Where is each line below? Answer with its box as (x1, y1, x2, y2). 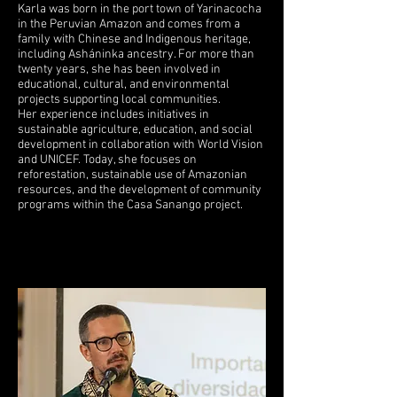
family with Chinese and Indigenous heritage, (18, 32, 251, 47)
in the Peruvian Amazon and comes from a (18, 17, 240, 32)
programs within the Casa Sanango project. (18, 198, 243, 213)
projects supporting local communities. (18, 92, 221, 107)
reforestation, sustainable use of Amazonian (18, 167, 247, 183)
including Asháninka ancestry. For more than (18, 47, 254, 62)
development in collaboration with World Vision (18, 137, 263, 152)
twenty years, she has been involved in (18, 62, 221, 77)
